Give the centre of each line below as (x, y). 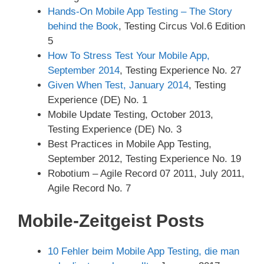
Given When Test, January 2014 (118, 85)
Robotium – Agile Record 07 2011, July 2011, (146, 173)
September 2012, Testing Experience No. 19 (144, 159)
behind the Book (83, 26)
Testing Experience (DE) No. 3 (115, 129)
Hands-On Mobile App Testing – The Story (140, 11)
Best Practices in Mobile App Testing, (130, 144)
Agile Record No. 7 (89, 188)
